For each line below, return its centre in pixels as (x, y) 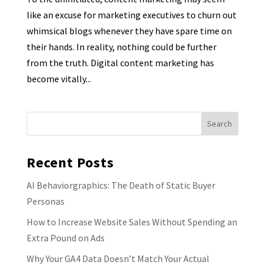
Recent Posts (70, 162)
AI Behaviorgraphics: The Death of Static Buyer (121, 185)
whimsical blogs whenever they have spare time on (129, 30)
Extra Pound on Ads (65, 237)
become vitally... (59, 78)
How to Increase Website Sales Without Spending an (132, 222)
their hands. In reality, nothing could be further (121, 46)
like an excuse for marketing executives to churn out (131, 14)
